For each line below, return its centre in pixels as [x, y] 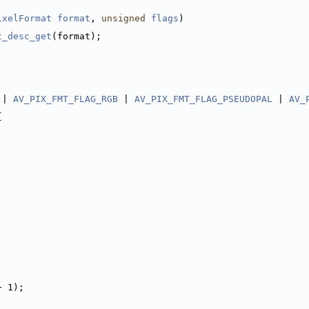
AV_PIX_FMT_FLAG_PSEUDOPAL [203, 99]
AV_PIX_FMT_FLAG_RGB [66, 99]
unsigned [123, 18]
